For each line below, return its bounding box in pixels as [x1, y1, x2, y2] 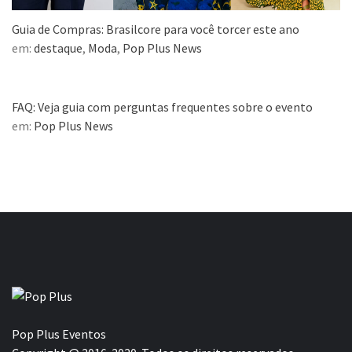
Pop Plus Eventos [12, 326, 106, 343]
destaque [34, 40, 82, 57]
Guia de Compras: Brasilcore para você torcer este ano [12, 21, 299, 38]
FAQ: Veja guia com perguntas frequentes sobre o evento [12, 99, 313, 115]
